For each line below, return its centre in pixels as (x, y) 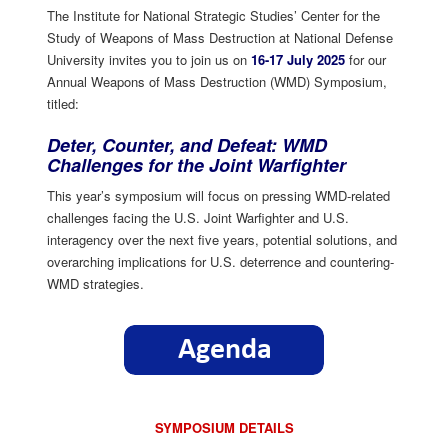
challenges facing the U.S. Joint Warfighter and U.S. (198, 217)
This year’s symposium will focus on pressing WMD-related (218, 195)
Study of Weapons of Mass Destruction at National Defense (220, 37)
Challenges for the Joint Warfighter (196, 164)
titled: (63, 103)
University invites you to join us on (149, 59)
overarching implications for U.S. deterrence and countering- (220, 261)
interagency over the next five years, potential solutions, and (222, 239)
